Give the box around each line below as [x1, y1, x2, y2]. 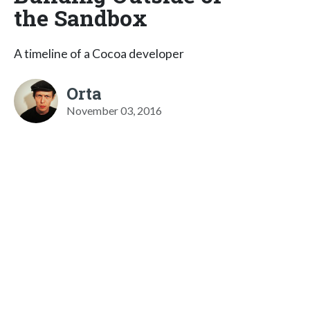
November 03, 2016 [66, 103, 162, 117]
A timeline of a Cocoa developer [14, 46, 184, 61]
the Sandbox [14, 2, 147, 33]
